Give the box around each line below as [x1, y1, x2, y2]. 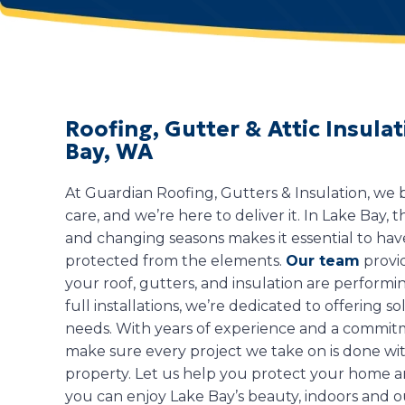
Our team [286, 251, 360, 269]
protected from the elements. [65, 251, 286, 269]
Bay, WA [65, 137, 153, 165]
